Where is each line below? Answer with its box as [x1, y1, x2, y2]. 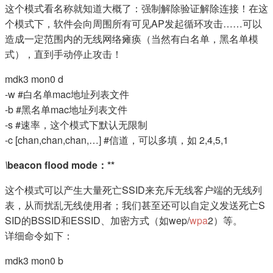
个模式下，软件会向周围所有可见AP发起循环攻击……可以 [5, 16, 262, 31]
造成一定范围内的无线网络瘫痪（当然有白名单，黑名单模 [5, 32, 258, 46]
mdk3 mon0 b [5, 253, 63, 268]
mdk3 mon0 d [5, 72, 63, 87]
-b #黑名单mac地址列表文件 [5, 102, 127, 117]
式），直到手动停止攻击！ [5, 47, 122, 62]
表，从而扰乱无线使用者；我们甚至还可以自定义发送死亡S [5, 198, 265, 213]
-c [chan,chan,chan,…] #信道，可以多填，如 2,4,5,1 [5, 133, 229, 147]
